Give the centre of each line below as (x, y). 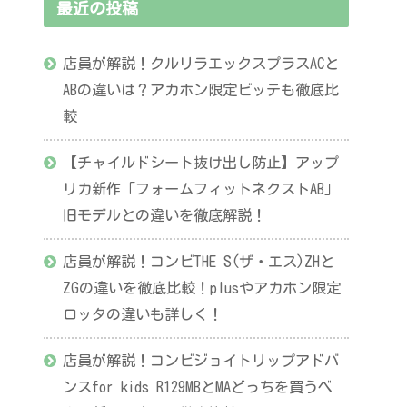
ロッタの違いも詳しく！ (143, 314)
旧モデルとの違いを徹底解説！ (165, 215)
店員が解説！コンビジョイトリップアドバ (201, 360)
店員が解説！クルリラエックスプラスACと (201, 63)
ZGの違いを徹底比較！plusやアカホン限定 (202, 288)
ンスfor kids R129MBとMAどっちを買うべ (198, 387)
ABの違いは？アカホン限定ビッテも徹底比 (201, 89)
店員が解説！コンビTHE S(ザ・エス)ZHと (199, 261)
